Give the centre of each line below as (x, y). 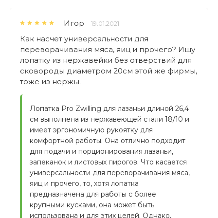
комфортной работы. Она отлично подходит (108, 141)
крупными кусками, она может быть (92, 205)
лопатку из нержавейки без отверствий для (106, 60)
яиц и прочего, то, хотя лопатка (84, 183)
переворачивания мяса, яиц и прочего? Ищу (108, 49)
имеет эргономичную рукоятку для (91, 130)
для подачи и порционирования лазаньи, (101, 151)
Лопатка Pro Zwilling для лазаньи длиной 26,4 (109, 109)
